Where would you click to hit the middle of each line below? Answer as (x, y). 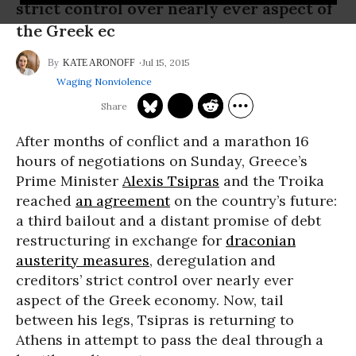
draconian (261, 240)
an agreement (123, 201)
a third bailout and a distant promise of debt (168, 221)
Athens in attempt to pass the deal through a (170, 340)
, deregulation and (213, 260)
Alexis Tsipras (171, 181)
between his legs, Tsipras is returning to (155, 320)
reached (46, 201)
